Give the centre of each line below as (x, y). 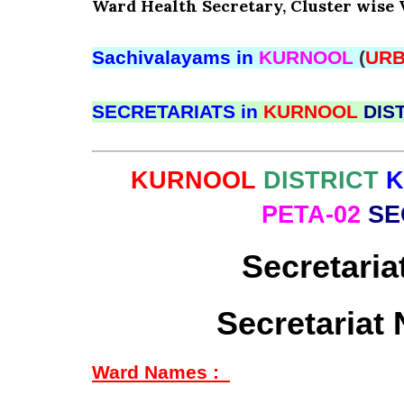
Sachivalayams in (175, 58)
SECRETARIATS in (178, 112)
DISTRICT (321, 180)
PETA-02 (314, 215)
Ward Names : (161, 372)
